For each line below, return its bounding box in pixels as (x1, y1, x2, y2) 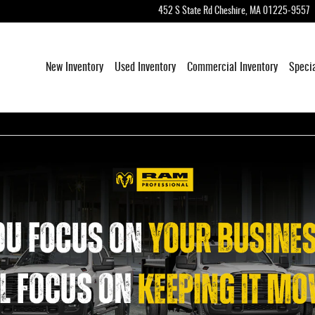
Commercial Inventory (187, 61, 278, 73)
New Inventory (46, 61, 103, 73)
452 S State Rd (158, 6, 212, 16)
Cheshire (214, 6, 245, 16)
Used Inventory (115, 61, 176, 73)
